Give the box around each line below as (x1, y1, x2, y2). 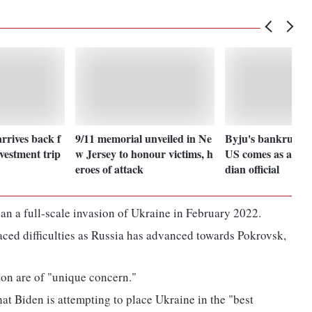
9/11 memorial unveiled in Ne (75, 130, 212, 146)
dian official (225, 160, 280, 177)
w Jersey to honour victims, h (75, 145, 214, 162)
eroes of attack (75, 160, 144, 177)
